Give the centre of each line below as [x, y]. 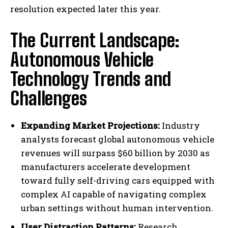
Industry [180, 126]
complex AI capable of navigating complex [114, 194]
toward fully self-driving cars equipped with [118, 181]
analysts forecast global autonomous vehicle [118, 139]
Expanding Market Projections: [90, 126]
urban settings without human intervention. [117, 208]
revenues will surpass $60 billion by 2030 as [115, 153]
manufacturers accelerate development [106, 167]
